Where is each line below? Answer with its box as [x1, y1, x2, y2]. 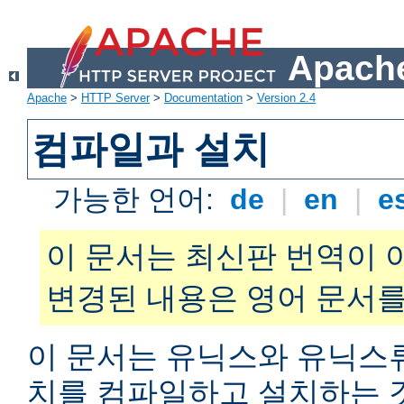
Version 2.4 [257, 91, 316, 106]
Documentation [164, 91, 243, 106]
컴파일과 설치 [32, 128, 271, 171]
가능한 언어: [53, 183, 223, 216]
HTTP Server [81, 91, 150, 106]
